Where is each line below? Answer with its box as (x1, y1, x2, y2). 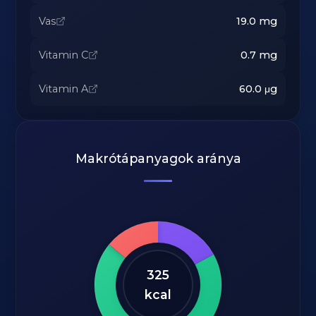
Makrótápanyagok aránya (75, 151, 241, 166)
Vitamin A (39, 83, 89, 95)
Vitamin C (39, 49, 89, 61)
